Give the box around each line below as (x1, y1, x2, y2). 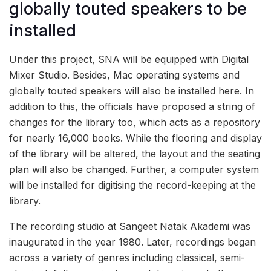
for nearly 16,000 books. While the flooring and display (9, 131, 262, 144)
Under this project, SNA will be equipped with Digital (9, 53, 249, 65)
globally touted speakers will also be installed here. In (9, 84, 254, 97)
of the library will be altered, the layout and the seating (9, 147, 260, 160)
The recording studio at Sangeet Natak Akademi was (9, 220, 250, 232)
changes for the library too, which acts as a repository (9, 116, 260, 128)
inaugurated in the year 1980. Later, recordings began (9, 235, 256, 248)
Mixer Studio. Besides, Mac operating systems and (9, 68, 240, 81)
